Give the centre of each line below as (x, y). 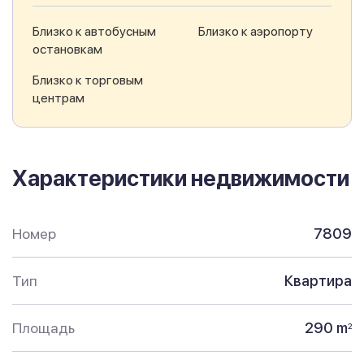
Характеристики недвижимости (181, 179)
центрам (58, 98)
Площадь (43, 328)
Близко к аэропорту (256, 32)
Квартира (318, 281)
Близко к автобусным (94, 32)
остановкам (67, 50)
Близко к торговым (88, 80)
